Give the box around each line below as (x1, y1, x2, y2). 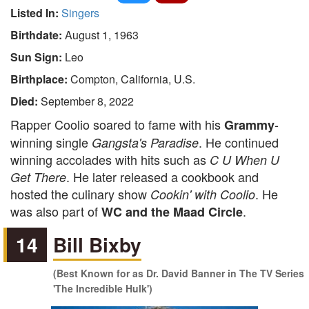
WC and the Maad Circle (101, 203, 243, 221)
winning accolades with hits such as (10, 150, 210, 168)
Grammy (224, 116, 275, 134)
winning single (10, 133, 92, 151)
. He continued (199, 133, 279, 151)
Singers (61, 5, 99, 21)
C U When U (210, 151, 279, 168)
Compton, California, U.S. (70, 71, 195, 87)
